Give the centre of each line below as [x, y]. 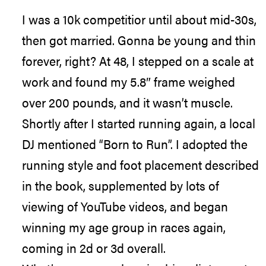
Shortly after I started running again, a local [139, 123]
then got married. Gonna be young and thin [139, 40]
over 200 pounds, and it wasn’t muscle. [127, 102]
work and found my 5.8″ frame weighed [129, 82]
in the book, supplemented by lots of [121, 186]
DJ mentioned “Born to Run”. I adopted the [135, 144]
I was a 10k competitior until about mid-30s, [139, 19]
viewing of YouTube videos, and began [125, 206]
